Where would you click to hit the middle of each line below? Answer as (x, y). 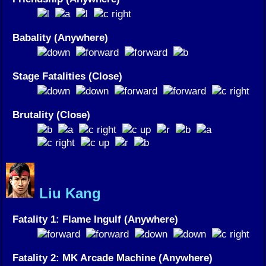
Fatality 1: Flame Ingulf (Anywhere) (95, 219)
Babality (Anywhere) (60, 38)
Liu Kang (68, 194)
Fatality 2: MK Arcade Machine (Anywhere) (113, 257)
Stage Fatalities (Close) (67, 76)
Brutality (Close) (51, 115)
